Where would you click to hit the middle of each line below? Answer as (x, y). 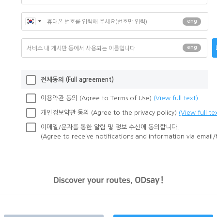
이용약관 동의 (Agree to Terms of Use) (97, 98)
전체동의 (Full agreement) (77, 80)
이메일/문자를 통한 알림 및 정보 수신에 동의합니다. (110, 127)
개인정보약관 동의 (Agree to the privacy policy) (110, 113)
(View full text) (176, 98)
